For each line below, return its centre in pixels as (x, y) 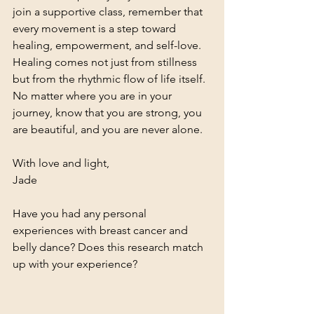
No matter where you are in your (94, 96)
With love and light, (61, 163)
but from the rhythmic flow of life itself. (110, 79)
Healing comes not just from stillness (106, 62)
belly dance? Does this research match (109, 247)
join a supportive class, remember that (109, 12)
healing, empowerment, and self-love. (107, 45)
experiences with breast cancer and (102, 230)
